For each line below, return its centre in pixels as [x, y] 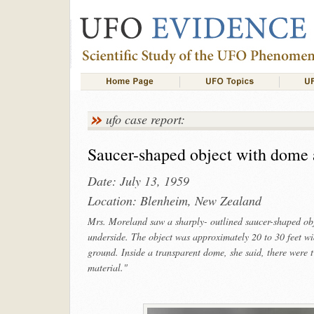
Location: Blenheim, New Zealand [174, 200]
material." [107, 267]
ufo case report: [145, 119]
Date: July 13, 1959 [138, 181]
